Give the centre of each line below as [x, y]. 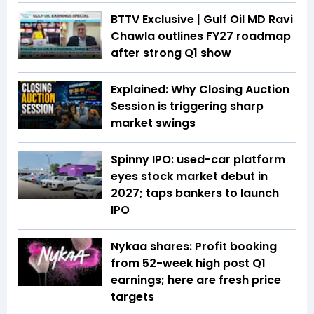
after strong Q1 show [171, 53]
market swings [153, 123]
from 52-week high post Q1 [188, 264]
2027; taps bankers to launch [195, 193]
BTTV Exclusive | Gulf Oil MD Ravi [202, 20]
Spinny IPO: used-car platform [198, 160]
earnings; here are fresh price [196, 280]
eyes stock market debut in [189, 177]
